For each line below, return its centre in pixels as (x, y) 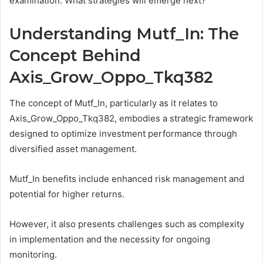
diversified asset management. (73, 149)
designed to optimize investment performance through (123, 134)
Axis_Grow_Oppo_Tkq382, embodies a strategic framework (131, 119)
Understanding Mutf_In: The (124, 33)
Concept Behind (75, 55)
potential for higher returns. (67, 194)
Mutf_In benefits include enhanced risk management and (127, 179)
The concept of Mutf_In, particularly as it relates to (114, 103)
